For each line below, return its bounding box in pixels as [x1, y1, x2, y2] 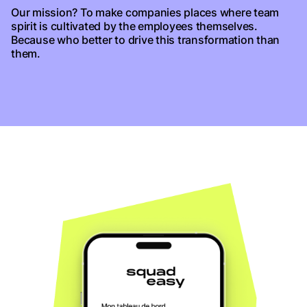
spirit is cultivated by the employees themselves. [11, 19, 258, 33]
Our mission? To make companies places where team [11, 5, 279, 19]
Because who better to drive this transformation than [11, 33, 280, 47]
